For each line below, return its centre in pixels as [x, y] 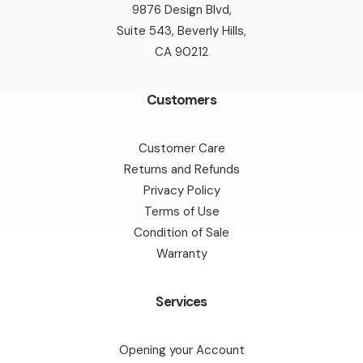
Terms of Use [181, 211]
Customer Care [181, 148]
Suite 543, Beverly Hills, [181, 31]
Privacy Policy [181, 190]
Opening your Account [181, 350]
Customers [181, 100]
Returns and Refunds [181, 169]
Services [181, 301]
